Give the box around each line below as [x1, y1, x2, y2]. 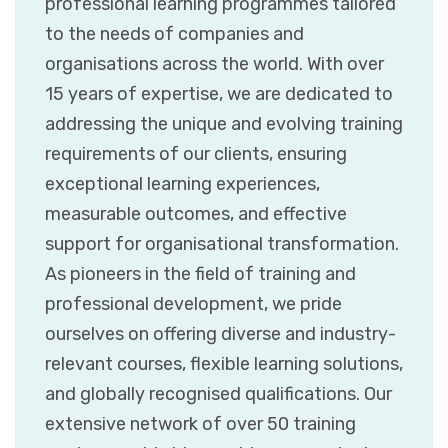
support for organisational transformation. [45, 233, 399, 255]
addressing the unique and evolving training [45, 113, 403, 135]
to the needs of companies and [45, 23, 304, 45]
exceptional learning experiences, [45, 173, 320, 195]
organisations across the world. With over [45, 53, 384, 75]
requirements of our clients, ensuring [45, 143, 347, 165]
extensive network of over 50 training [45, 413, 356, 435]
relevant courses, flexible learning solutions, [45, 353, 403, 375]
